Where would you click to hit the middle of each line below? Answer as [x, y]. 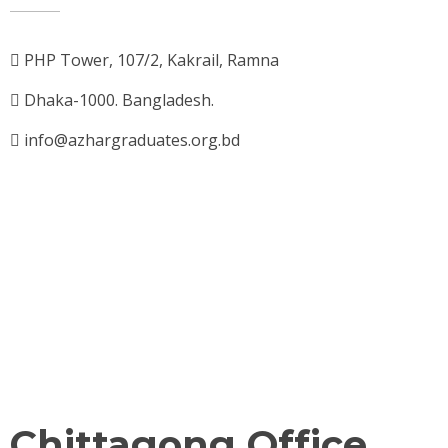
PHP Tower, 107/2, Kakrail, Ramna [151, 60]
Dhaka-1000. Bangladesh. [119, 100]
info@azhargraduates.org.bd [132, 140]
